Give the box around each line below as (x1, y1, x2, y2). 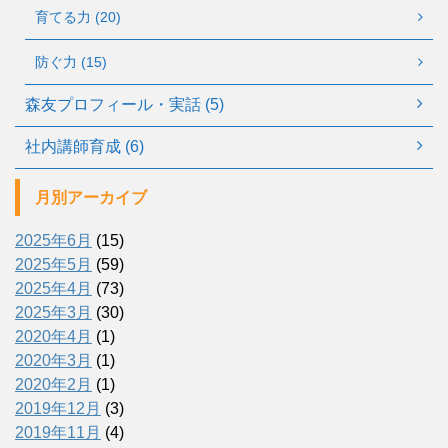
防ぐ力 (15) (35, 54, 107, 71)
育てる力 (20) (35, 9, 121, 26)
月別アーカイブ (35, 189, 147, 207)
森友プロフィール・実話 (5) (25, 96, 224, 114)
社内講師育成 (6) (25, 138, 144, 156)
